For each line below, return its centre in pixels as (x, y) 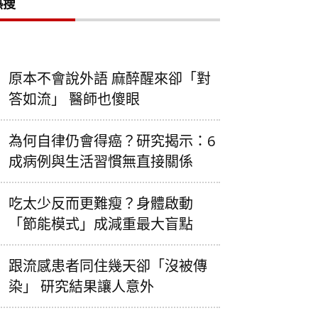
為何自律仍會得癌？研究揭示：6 (112, 141)
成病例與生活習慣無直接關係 (101, 161)
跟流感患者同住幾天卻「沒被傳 (108, 266)
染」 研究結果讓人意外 (81, 286)
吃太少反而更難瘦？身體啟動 (101, 203)
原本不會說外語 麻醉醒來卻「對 (110, 78)
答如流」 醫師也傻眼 (74, 99)
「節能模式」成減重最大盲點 (101, 224)
